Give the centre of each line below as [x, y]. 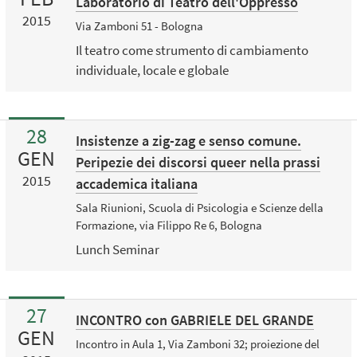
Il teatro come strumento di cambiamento [192, 50]
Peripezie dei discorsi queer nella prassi [198, 163]
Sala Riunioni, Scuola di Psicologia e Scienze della [199, 207]
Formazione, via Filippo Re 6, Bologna [169, 225]
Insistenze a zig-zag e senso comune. [188, 141]
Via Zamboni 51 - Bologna [139, 26]
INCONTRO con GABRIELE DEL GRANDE [194, 320]
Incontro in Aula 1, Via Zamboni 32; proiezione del [197, 343]
